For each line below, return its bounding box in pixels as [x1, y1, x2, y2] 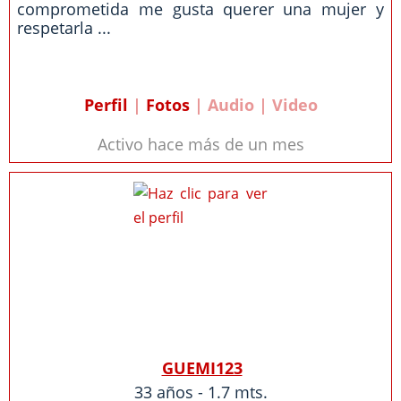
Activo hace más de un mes [97, 133, 304, 155]
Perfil [83, 94, 128, 115]
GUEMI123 [161, 357, 243, 379]
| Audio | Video [189, 94, 318, 115]
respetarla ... [17, 17, 111, 38]
